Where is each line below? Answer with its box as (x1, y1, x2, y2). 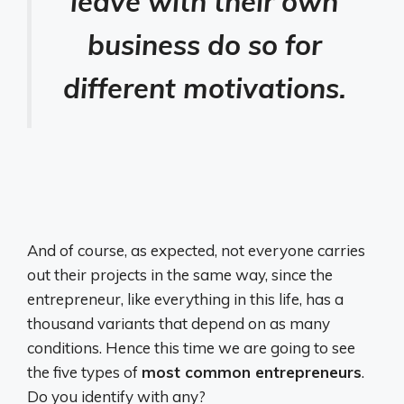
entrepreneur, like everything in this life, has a (27, 289, 344, 309)
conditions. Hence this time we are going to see (27, 338, 355, 358)
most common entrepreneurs (142, 363, 362, 382)
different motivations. (62, 70, 346, 106)
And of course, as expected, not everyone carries (27, 241, 365, 261)
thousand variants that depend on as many (27, 314, 330, 334)
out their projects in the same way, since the (27, 265, 333, 285)
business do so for (87, 27, 322, 62)
